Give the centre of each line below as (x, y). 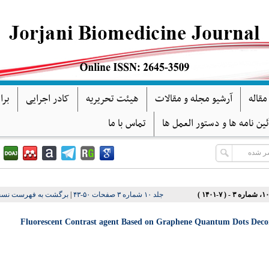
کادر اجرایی (48, 99)
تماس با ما (127, 124)
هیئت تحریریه (112, 99)
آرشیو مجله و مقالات (194, 99)
